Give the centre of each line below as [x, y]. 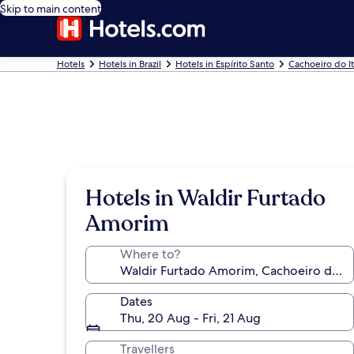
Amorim [127, 224]
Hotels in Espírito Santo [225, 64]
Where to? [150, 254]
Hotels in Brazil [130, 64]
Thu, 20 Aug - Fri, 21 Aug [190, 318]
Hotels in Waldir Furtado [205, 198]
